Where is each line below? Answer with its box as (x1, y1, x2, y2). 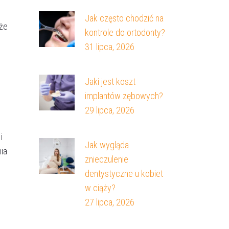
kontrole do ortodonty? (85, 27, 165, 38)
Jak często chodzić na (85, 12, 164, 24)
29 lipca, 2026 (85, 104, 134, 116)
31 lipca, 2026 (85, 41, 134, 52)
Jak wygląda (85, 139, 129, 150)
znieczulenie (85, 153, 128, 165)
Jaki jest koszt (85, 76, 135, 87)
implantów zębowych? (85, 90, 163, 101)
